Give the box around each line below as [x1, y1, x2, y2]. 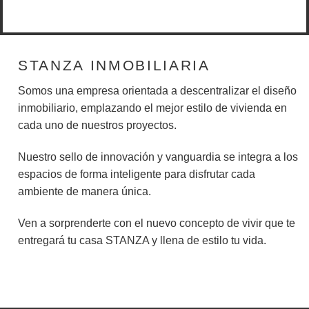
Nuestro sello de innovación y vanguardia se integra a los [18, 150, 298, 163]
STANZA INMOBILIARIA [18, 57, 210, 74]
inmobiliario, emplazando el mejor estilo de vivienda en [18, 101, 287, 114]
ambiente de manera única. [18, 185, 151, 197]
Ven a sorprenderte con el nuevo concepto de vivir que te [18, 217, 295, 229]
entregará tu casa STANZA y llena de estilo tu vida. [18, 234, 266, 246]
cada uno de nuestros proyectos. [18, 119, 177, 131]
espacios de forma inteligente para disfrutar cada [18, 168, 255, 180]
